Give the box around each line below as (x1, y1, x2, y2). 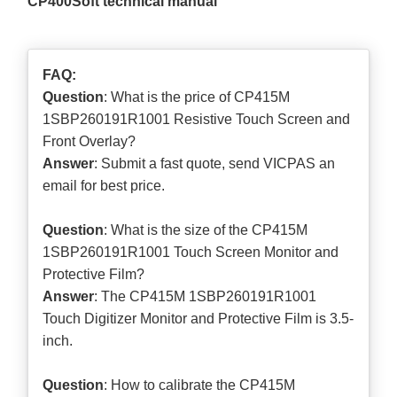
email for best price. (43, 177, 166, 193)
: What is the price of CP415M (104, 89, 291, 105)
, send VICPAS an (222, 155, 336, 171)
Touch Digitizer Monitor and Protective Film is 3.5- (43, 310, 354, 326)
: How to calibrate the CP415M (104, 377, 296, 393)
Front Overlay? (43, 133, 136, 149)
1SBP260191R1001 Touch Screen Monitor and (43, 244, 339, 260)
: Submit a (94, 155, 161, 171)
